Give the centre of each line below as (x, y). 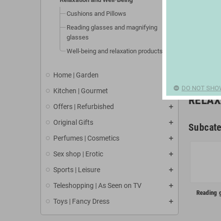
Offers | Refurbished (84, 107)
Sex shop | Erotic (78, 154)
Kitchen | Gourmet (81, 91)
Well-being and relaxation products (115, 51)
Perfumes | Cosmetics (86, 138)
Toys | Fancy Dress (81, 201)
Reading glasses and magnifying (112, 27)
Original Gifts (73, 122)
